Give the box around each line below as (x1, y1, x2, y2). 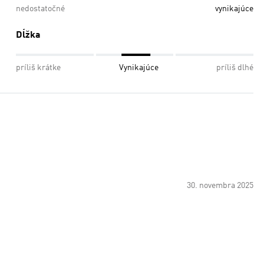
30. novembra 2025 (187, 181, 253, 190)
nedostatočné (16, 5, 65, 13)
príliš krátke (16, 64, 61, 72)
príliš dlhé (216, 64, 253, 72)
